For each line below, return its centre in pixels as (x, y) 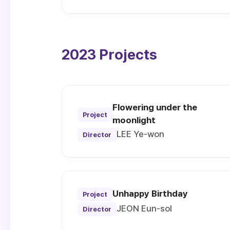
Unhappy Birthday (150, 194)
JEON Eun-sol (144, 209)
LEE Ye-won (140, 134)
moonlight (134, 120)
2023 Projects (109, 55)
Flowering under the (155, 108)
